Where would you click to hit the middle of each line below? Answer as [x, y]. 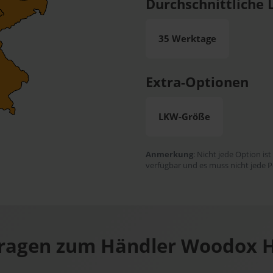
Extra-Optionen [197, 82]
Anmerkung [169, 154]
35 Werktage [187, 38]
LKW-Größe [184, 116]
